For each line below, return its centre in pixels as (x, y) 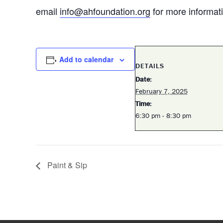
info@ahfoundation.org (105, 11)
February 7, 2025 (161, 91)
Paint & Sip (66, 165)
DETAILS (150, 66)
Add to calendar (86, 59)
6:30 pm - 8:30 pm (163, 115)
